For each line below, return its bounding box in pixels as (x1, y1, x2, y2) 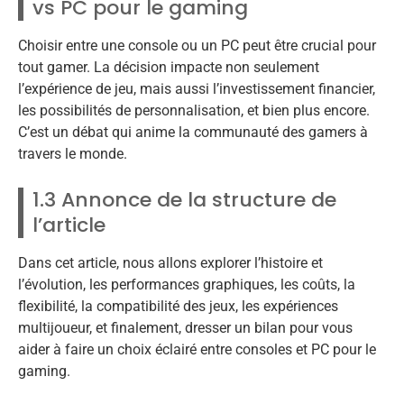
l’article (32, 211, 106, 240)
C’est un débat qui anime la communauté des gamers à (18, 123, 368, 141)
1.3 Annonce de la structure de (32, 186, 336, 215)
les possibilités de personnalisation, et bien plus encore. (18, 101, 370, 119)
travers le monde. (18, 144, 127, 162)
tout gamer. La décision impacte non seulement (18, 58, 319, 76)
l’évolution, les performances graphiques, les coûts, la (18, 276, 355, 294)
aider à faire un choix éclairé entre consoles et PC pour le (18, 341, 376, 359)
